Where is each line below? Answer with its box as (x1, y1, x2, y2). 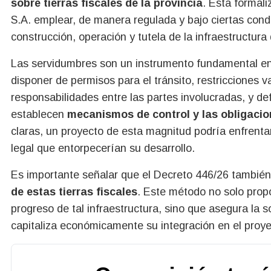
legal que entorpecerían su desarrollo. (11, 142, 195, 154)
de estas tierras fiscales (11, 185, 137, 198)
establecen (11, 108, 64, 120)
